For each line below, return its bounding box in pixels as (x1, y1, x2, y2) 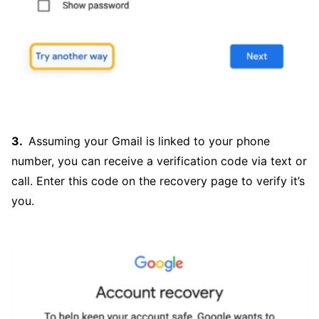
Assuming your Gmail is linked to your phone (28, 134, 270, 149)
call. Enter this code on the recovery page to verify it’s (11, 174, 305, 189)
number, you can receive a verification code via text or (11, 154, 307, 169)
